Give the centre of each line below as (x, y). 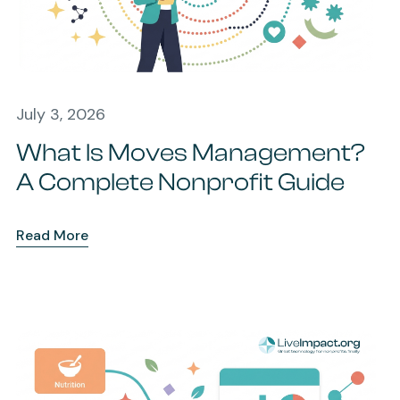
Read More (52, 235)
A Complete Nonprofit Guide (180, 182)
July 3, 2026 (60, 114)
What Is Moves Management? (190, 152)
